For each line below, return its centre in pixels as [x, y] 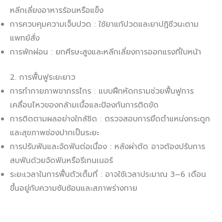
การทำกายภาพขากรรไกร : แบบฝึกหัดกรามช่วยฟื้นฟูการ [102, 91]
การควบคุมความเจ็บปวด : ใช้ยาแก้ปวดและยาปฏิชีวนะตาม [104, 25]
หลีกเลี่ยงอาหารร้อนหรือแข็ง [57, 11]
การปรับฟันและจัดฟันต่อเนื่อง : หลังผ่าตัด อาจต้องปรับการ [108, 147]
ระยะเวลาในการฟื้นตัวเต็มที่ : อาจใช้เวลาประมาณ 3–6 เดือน [108, 175]
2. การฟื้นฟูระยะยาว [43, 78]
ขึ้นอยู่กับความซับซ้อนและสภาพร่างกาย [74, 189]
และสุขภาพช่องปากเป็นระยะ [55, 133]
